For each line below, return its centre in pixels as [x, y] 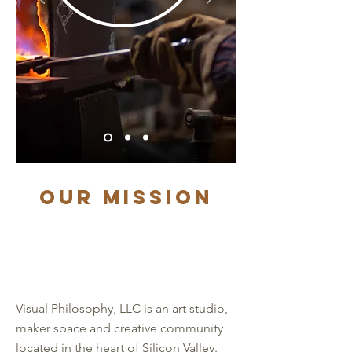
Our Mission [126, 197]
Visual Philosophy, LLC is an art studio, [122, 308]
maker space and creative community [119, 328]
